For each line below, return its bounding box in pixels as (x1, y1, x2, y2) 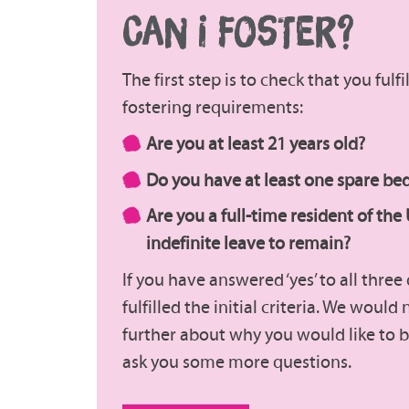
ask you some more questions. (122, 350, 352, 372)
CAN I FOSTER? (122, 12, 354, 54)
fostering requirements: (122, 96, 304, 119)
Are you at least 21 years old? (146, 132, 365, 155)
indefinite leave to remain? (146, 232, 351, 255)
